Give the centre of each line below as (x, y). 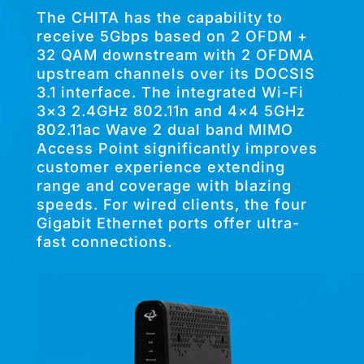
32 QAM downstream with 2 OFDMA (175, 55)
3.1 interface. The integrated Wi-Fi (170, 92)
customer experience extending (160, 167)
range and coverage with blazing (164, 186)
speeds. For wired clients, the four (171, 204)
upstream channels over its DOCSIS (175, 74)
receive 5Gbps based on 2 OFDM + (172, 36)
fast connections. (104, 242)
